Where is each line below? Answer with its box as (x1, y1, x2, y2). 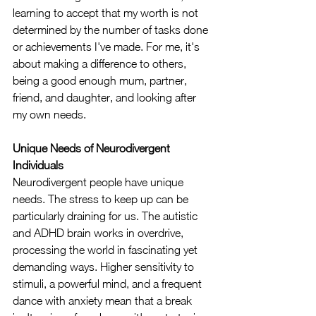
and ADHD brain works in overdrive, (13, 226, 186, 239)
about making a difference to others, (13, 57, 189, 70)
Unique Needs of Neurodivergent (13, 142, 173, 154)
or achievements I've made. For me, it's (13, 40, 202, 53)
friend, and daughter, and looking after (13, 91, 199, 104)
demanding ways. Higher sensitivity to (13, 260, 197, 273)
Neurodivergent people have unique (13, 176, 186, 188)
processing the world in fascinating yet (13, 243, 200, 256)
